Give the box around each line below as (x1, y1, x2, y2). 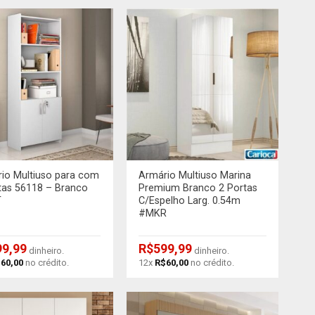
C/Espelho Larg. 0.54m (139, 195, 241, 207)
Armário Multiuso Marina (139, 169, 252, 182)
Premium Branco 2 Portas (139, 182, 258, 195)
